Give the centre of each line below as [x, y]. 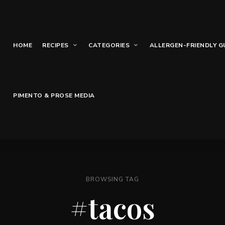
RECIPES [55, 45]
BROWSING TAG [113, 179]
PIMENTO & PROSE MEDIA [54, 95]
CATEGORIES [109, 45]
